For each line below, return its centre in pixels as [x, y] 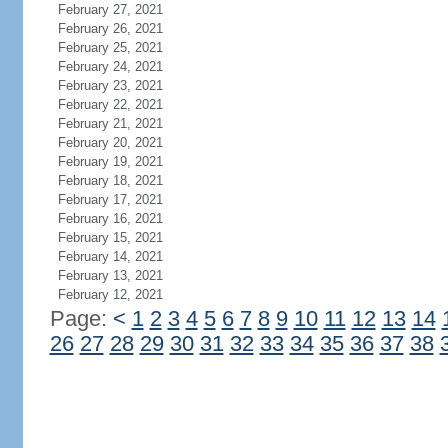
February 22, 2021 [110, 104]
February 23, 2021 [110, 85]
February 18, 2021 [110, 180]
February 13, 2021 [110, 275]
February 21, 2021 [110, 123]
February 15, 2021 [110, 237]
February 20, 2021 [110, 142]
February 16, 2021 [110, 218]
